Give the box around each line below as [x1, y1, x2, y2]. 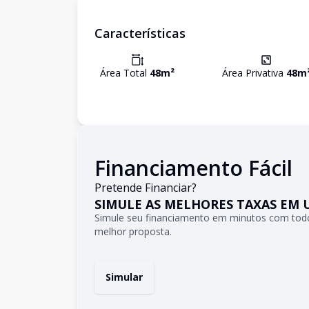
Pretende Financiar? [94, 180, 197, 195]
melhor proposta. [94, 225, 172, 238]
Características [94, 25, 186, 41]
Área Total [100, 66, 150, 79]
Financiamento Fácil [94, 154, 292, 182]
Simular [106, 270, 143, 283]
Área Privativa [221, 66, 286, 79]
